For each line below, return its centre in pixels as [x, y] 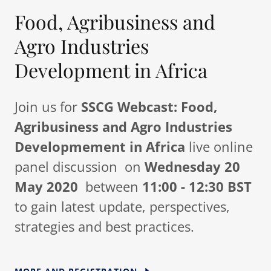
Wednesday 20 [192, 166]
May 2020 [46, 186]
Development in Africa [111, 70]
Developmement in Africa [102, 146]
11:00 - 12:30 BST [197, 186]
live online [221, 146]
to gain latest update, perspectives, [122, 206]
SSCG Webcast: [129, 106]
